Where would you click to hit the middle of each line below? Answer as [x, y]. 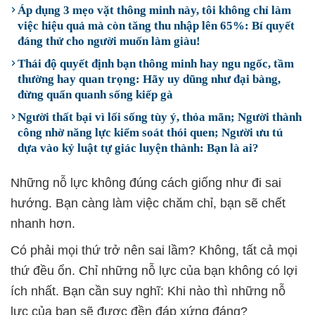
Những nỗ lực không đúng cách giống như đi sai [146, 183]
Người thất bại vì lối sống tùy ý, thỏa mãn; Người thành [160, 117]
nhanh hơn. [43, 224]
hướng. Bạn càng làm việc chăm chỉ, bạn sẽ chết [148, 203]
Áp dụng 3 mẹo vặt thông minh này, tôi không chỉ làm [154, 10]
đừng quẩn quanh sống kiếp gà [95, 95]
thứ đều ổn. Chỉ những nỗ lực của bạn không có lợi [154, 271]
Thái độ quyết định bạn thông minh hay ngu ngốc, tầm [156, 64]
